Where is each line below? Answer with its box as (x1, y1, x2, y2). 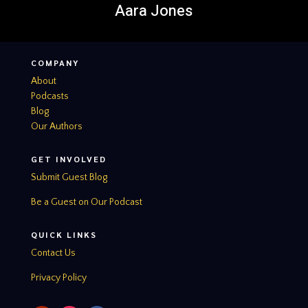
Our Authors (30, 120, 82, 132)
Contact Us (30, 247, 76, 258)
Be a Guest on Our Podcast (30, 196, 142, 208)
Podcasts (30, 90, 69, 102)
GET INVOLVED (30, 153, 107, 164)
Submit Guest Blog (30, 171, 107, 183)
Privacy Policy (30, 272, 87, 283)
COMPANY (30, 56, 79, 68)
